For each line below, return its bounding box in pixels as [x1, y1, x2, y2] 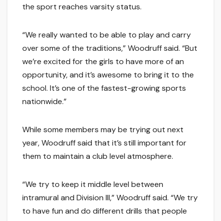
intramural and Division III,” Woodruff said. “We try [22, 192, 198, 203]
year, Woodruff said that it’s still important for [22, 138, 186, 148]
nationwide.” [22, 96, 67, 107]
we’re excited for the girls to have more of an [22, 56, 184, 67]
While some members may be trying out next [22, 124, 184, 135]
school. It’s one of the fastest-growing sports [22, 83, 186, 94]
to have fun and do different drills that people [22, 206, 187, 217]
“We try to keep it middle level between [22, 179, 163, 190]
